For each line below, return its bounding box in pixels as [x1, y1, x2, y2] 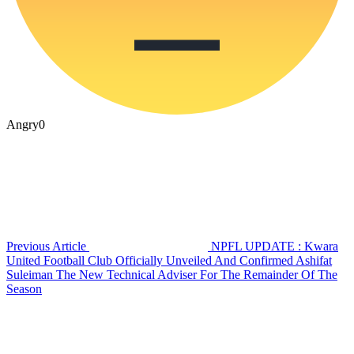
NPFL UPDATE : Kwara [211, 239, 338, 254]
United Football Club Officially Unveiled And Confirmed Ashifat [6, 254, 332, 268]
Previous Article [6, 239, 86, 254]
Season [6, 282, 42, 296]
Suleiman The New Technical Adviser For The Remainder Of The [6, 268, 337, 282]
